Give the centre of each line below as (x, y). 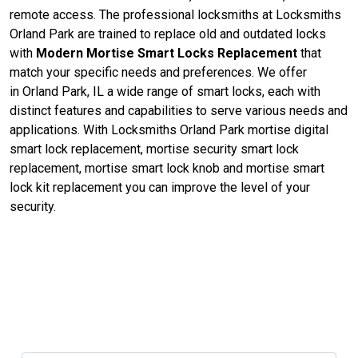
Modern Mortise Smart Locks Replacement (168, 53)
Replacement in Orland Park (179, 310)
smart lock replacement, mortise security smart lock (154, 149)
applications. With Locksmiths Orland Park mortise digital (169, 129)
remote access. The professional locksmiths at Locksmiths (175, 14)
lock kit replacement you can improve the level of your (160, 187)
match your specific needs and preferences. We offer (158, 72)
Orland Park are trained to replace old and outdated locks (168, 34)
